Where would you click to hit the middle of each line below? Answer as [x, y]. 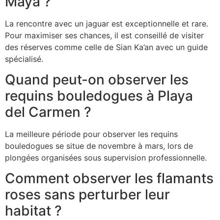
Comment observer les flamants [109, 179]
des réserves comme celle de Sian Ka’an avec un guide [106, 47]
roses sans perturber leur [87, 195]
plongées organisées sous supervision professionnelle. [106, 157]
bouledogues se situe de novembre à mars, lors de [99, 146]
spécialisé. [24, 59]
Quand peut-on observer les [97, 79]
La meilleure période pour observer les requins [91, 134]
